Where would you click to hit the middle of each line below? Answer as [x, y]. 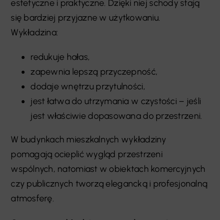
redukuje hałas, [60, 57]
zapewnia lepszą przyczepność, [94, 72]
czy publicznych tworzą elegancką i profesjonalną [109, 184]
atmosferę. [32, 199]
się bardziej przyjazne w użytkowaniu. [86, 18]
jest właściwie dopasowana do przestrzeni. [116, 116]
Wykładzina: [35, 33]
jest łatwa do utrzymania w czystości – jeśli [116, 101]
